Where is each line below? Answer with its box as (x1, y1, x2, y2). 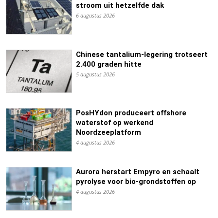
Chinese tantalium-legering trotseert (75, 50, 208, 59)
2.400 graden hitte (75, 59, 142, 69)
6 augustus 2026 (75, 12, 115, 19)
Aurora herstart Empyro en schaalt (75, 167, 200, 177)
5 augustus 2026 (75, 70, 115, 78)
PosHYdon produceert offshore (75, 109, 186, 118)
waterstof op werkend (75, 118, 153, 127)
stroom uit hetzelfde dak (75, 1, 164, 10)
